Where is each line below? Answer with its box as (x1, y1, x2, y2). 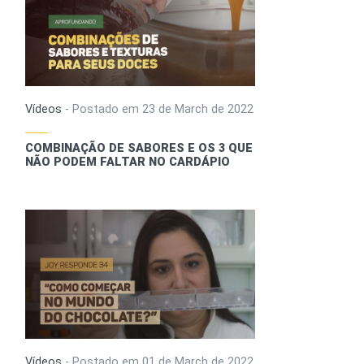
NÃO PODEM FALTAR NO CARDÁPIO (25, 155, 231, 170)
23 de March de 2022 (142, 102, 254, 117)
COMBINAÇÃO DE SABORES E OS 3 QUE (25, 141, 253, 156)
